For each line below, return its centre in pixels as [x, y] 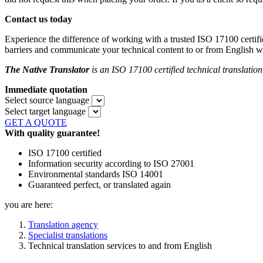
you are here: [29, 205]
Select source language [47, 100]
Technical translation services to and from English [120, 246]
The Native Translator [47, 70]
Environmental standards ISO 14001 [96, 174]
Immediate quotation [46, 90]
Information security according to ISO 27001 [111, 164]
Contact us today [38, 19]
